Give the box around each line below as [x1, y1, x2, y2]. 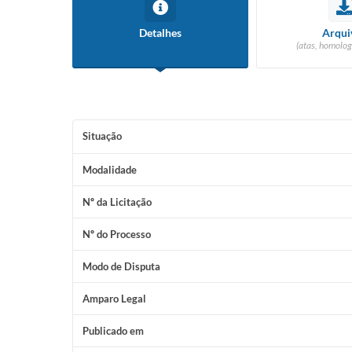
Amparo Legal [82, 292, 146, 305]
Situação [82, 130, 122, 142]
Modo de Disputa [82, 260, 160, 273]
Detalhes [139, 26, 181, 39]
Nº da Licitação [82, 196, 152, 208]
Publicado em [82, 324, 144, 337]
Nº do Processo [82, 228, 151, 240]
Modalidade [82, 163, 137, 176]
